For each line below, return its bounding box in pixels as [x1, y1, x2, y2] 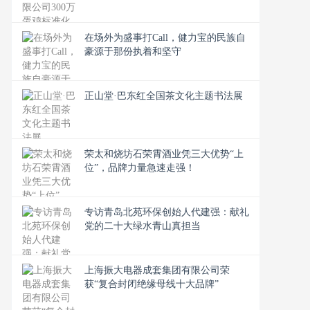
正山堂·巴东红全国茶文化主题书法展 [84, 91, 243, 101]
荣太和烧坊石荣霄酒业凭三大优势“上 [84, 149, 244, 159]
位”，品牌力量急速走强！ [84, 163, 195, 173]
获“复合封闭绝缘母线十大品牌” [84, 279, 219, 289]
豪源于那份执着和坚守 [84, 46, 181, 57]
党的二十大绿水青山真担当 [84, 221, 201, 231]
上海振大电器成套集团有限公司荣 [84, 265, 230, 275]
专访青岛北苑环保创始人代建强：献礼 [84, 207, 249, 217]
